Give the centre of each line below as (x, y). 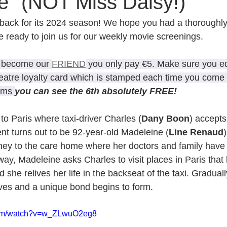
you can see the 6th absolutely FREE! (96, 91)
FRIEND (69, 64)
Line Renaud (196, 132)
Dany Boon (165, 119)
